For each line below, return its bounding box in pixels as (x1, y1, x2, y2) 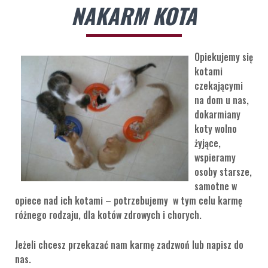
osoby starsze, (194, 165, 252, 179)
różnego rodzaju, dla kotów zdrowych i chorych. (15, 208, 202, 223)
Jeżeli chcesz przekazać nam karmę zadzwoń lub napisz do (15, 237, 243, 252)
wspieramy (194, 150, 236, 165)
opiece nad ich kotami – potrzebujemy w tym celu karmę (15, 193, 242, 208)
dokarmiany (194, 107, 240, 122)
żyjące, (194, 136, 221, 151)
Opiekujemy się (194, 50, 253, 65)
